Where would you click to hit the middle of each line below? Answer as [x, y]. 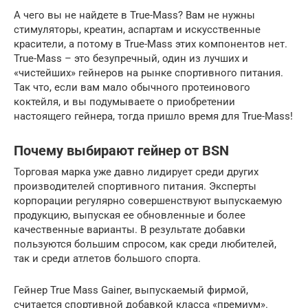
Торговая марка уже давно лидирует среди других [136, 172]
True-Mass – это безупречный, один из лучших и [131, 58]
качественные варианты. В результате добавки [130, 229]
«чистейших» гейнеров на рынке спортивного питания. [148, 73]
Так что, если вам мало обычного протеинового [132, 87]
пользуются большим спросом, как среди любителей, [145, 244]
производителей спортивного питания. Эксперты [135, 186]
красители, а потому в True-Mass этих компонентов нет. [151, 44]
